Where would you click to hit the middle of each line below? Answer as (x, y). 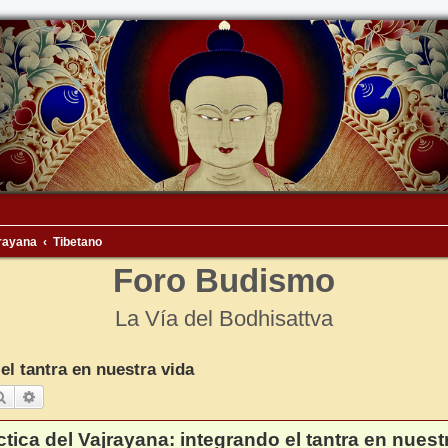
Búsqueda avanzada (99, 396)
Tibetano (78, 242)
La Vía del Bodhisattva (224, 319)
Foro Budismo (224, 281)
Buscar (29, 396)
